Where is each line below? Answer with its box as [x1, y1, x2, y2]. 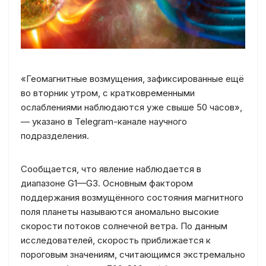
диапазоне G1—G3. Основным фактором [21, 177, 193, 189]
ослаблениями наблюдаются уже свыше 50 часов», [21, 101, 242, 113]
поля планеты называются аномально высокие [21, 205, 219, 217]
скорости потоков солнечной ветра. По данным [21, 220, 227, 232]
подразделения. [21, 129, 89, 141]
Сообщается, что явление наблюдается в [21, 163, 201, 175]
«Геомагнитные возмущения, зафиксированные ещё [21, 72, 244, 84]
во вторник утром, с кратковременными [21, 87, 195, 99]
